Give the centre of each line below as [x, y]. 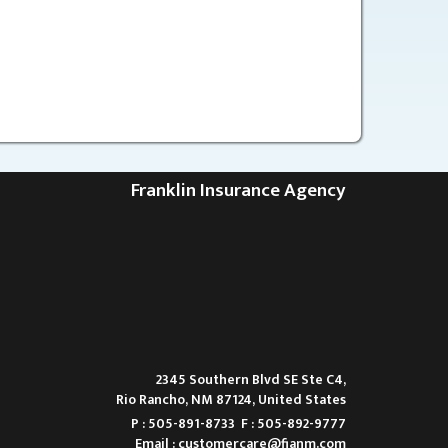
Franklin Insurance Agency [238, 190]
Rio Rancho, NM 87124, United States [231, 399]
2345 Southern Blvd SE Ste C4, [251, 379]
